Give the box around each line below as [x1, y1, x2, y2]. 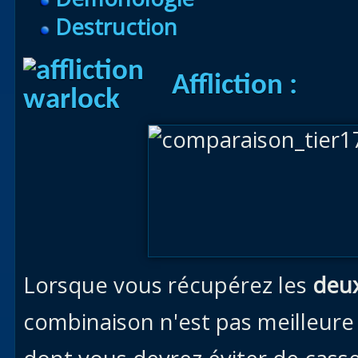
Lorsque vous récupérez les [23, 270, 312, 300]
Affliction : [165, 71, 297, 101]
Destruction [55, 12, 177, 42]
